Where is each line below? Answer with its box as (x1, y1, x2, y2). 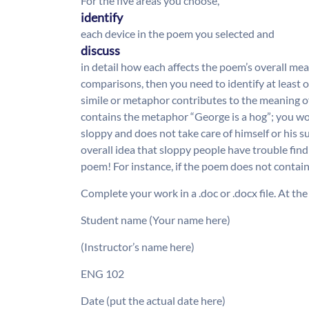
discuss (81, 43, 120, 59)
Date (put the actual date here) (81, 294, 226, 308)
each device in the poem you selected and (81, 27, 275, 41)
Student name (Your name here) (81, 213, 230, 227)
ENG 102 (81, 267, 124, 281)
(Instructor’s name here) (81, 240, 195, 254)
